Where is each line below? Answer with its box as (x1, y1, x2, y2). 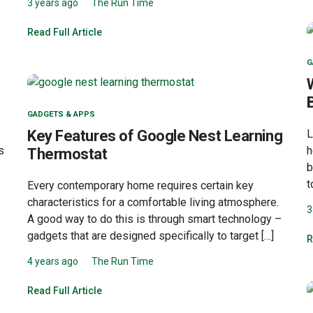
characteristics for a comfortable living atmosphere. (27, 196, 279, 210)
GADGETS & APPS (27, 110, 95, 119)
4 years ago (27, 256, 78, 268)
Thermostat (27, 145, 108, 163)
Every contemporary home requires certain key (27, 179, 254, 193)
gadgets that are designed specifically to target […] (27, 229, 274, 243)
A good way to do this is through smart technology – (27, 212, 282, 226)
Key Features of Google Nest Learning (27, 127, 283, 145)
